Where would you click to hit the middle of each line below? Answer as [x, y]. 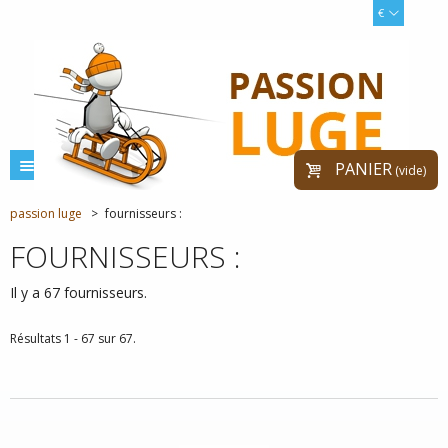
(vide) [410, 170]
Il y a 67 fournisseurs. [78, 292]
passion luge [46, 213]
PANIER [363, 169]
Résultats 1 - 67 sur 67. [73, 338]
